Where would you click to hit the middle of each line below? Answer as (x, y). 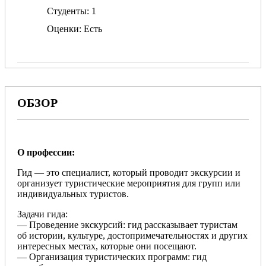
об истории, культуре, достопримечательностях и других (132, 236)
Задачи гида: (42, 214)
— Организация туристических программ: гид (112, 257)
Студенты (67, 11)
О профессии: (46, 153)
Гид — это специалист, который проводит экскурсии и (129, 173)
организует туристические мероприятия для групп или (129, 183)
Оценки (63, 29)
